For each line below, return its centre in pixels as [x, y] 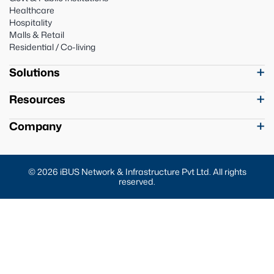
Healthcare [32, 10]
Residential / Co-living [52, 46]
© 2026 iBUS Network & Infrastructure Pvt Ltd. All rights [137, 171]
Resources [37, 99]
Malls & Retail [37, 34]
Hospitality [31, 22]
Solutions [35, 72]
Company [35, 126]
